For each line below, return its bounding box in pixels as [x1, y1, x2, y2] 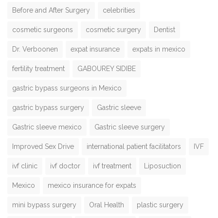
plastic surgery [137, 200, 183, 209]
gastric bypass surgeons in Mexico [12, 84, 122, 92]
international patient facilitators [87, 142, 181, 150]
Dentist [154, 25, 175, 34]
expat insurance [71, 45, 120, 53]
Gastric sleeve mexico [12, 123, 82, 131]
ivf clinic [12, 162, 37, 170]
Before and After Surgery [12, 6, 90, 14]
